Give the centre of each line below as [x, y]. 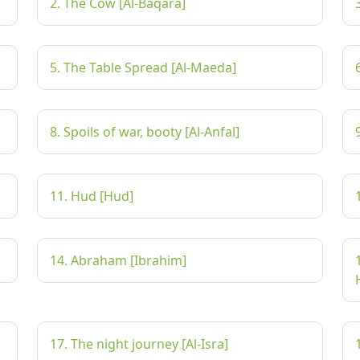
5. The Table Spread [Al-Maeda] [143, 67]
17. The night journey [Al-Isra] [139, 344]
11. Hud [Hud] [92, 196]
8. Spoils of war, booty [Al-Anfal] [145, 132]
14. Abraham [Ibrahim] [118, 260]
